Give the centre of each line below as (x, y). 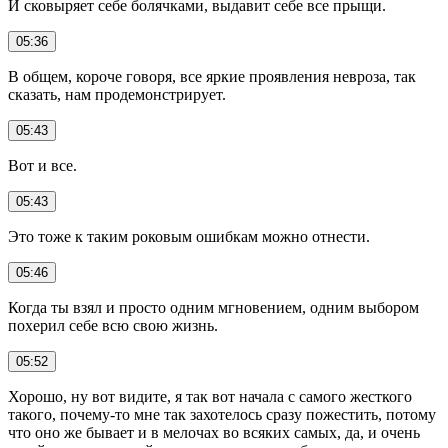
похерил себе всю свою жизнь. (113, 325)
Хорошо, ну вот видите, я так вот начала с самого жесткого (210, 396)
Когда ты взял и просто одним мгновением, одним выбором (213, 307)
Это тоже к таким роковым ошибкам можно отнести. (189, 236)
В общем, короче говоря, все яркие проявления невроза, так (212, 76)
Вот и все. (42, 165)
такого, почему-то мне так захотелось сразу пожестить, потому (222, 414)
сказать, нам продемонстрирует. (117, 94)
